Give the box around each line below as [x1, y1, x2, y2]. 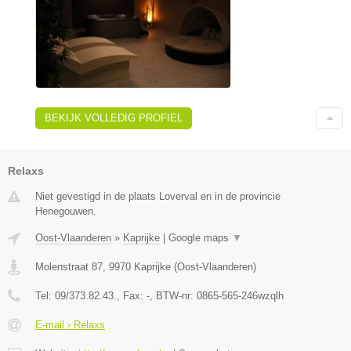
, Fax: [117, 289, 147, 302]
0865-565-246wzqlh [197, 289, 284, 302]
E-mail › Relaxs [35, 318, 105, 331]
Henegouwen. [35, 204, 96, 217]
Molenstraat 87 [35, 260, 103, 273]
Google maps [168, 231, 232, 244]
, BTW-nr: [150, 289, 197, 302]
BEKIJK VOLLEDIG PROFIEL [45, 111, 183, 124]
